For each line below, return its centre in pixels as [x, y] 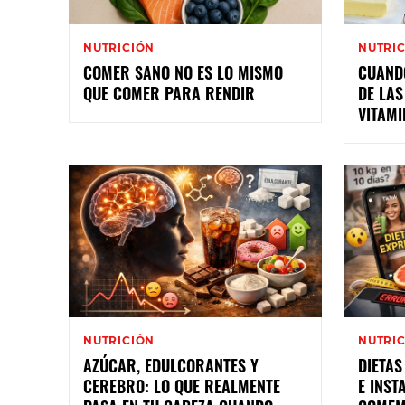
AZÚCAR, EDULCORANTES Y [171, 365]
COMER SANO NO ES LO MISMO [183, 72]
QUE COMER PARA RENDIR [169, 93]
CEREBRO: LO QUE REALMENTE [182, 386]
